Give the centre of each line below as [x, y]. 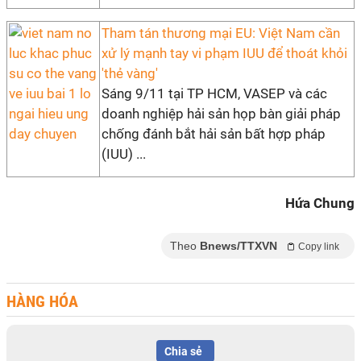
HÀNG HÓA [42, 301]
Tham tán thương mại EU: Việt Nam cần [221, 33]
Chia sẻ [183, 351]
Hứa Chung [320, 203]
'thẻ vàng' [130, 73]
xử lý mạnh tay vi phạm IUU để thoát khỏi [224, 53]
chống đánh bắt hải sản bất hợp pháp [214, 134]
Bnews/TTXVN [239, 246]
